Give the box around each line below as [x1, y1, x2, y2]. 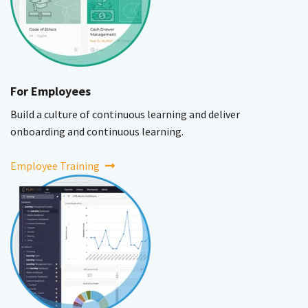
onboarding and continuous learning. [10, 124, 184, 138]
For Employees [10, 82, 91, 99]
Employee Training [10, 158, 100, 173]
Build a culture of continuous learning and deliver [10, 107, 240, 121]
